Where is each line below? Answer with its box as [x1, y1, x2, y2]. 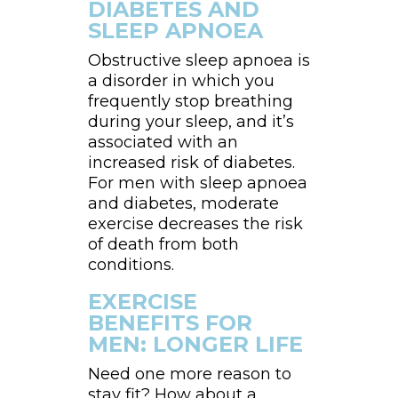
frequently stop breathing [87, 92, 293, 112]
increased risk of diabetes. [87, 153, 295, 173]
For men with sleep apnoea [87, 173, 307, 194]
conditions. [87, 255, 174, 275]
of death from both [87, 235, 239, 255]
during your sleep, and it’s [87, 112, 294, 132]
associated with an [87, 132, 238, 153]
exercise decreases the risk [87, 214, 303, 235]
